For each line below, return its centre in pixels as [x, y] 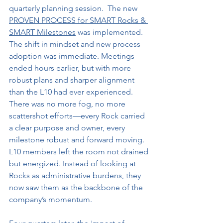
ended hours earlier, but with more [71, 68]
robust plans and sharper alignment [73, 80]
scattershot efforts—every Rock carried [78, 116]
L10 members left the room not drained [80, 152]
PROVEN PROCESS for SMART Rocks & [78, 20]
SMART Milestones [42, 32]
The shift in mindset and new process [76, 44]
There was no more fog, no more [68, 104]
